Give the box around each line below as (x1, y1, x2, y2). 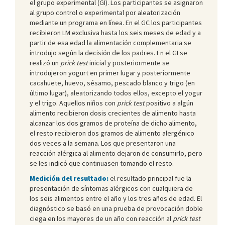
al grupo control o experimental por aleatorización (30, 8, 180, 17)
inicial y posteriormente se (88, 58, 170, 67)
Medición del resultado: (30, 173, 108, 183)
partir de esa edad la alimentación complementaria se (30, 38, 191, 47)
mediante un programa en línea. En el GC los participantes (30, 18, 202, 27)
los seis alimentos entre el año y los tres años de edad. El (30, 193, 202, 203)
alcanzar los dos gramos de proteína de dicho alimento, (30, 118, 197, 128)
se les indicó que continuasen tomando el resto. (30, 158, 174, 168)
